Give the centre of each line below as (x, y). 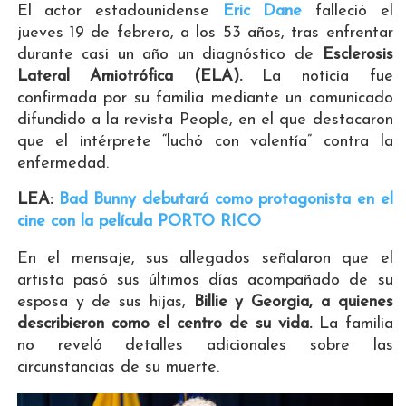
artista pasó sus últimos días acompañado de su (205, 280)
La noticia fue (317, 76)
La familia (352, 324)
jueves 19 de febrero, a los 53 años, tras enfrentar (205, 33)
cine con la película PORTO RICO (139, 221)
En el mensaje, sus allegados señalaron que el (205, 258)
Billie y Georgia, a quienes (293, 302)
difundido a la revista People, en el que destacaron (205, 120)
